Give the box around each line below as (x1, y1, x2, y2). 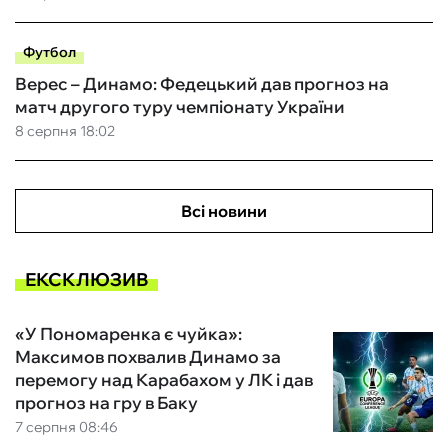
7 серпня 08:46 (15, 418, 118, 437)
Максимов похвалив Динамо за (15, 346, 281, 368)
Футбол (23, 43, 76, 62)
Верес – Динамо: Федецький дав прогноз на (15, 73, 389, 95)
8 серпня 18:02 (15, 122, 115, 141)
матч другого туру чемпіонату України (15, 96, 345, 118)
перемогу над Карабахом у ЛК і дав (15, 369, 313, 391)
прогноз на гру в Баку (15, 392, 198, 414)
